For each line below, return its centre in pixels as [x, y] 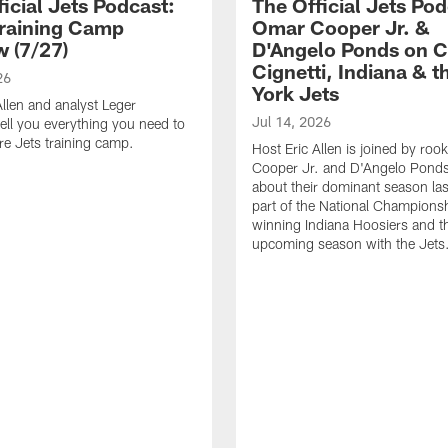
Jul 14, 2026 [291, 121]
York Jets [295, 92]
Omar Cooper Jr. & [341, 26]
